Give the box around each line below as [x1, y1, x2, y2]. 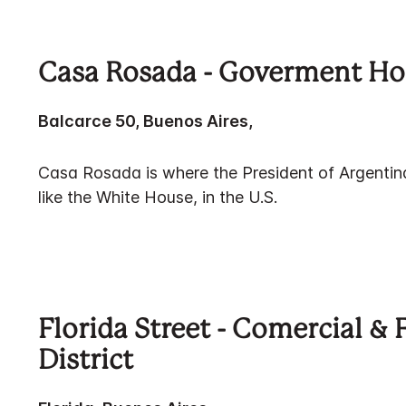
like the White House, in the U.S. [38, 188, 277, 207]
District [38, 349, 133, 374]
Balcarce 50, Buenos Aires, [38, 111, 253, 130]
